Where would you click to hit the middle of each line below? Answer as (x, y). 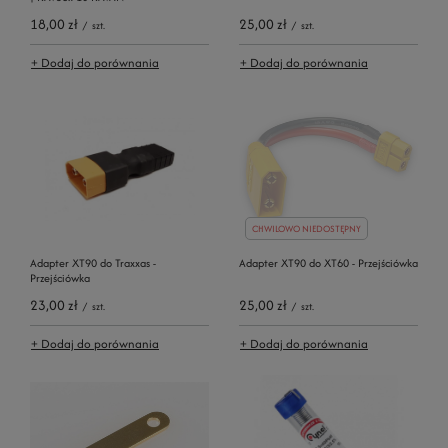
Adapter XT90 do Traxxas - (93, 262)
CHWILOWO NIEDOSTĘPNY (306, 228)
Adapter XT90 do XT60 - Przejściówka (328, 262)
